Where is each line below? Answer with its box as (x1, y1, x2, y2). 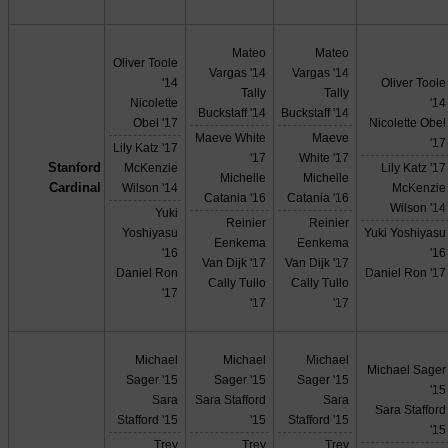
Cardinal (48, 180, 101, 196)
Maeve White (195, 131, 267, 145)
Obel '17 (133, 116, 179, 130)
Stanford (47, 160, 101, 176)
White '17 (299, 151, 350, 165)
